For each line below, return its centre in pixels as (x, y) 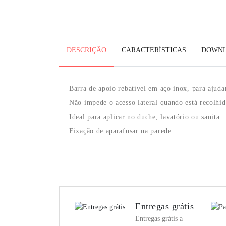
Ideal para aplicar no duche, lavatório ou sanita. (146, 117)
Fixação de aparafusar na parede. (122, 131)
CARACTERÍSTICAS (154, 50)
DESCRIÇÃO (87, 50)
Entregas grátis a (159, 219)
